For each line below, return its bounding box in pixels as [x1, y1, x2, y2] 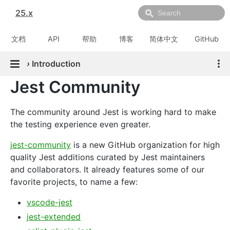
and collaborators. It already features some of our [10, 164, 204, 175]
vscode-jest [27, 197, 72, 207]
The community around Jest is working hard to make [10, 107, 216, 117]
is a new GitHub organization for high [71, 140, 220, 150]
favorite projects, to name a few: [10, 177, 138, 187]
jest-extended [27, 212, 81, 222]
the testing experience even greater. [10, 119, 150, 129]
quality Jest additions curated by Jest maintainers [10, 152, 205, 162]
